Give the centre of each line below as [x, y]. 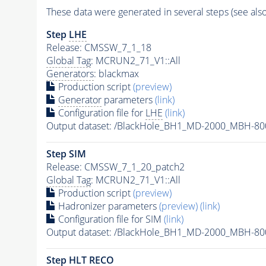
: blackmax [116, 73]
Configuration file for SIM [110, 219]
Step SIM [66, 153]
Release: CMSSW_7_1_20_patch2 [115, 167]
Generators [70, 73]
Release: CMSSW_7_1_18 [99, 47]
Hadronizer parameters [107, 206]
